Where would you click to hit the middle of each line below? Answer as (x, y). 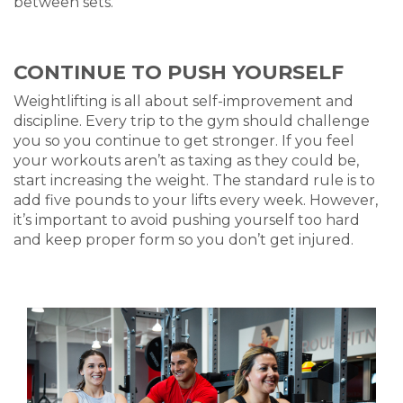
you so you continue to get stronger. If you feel (184, 141)
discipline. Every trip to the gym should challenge (192, 121)
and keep (49, 240)
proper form (130, 240)
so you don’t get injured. (264, 240)
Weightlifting (61, 102)
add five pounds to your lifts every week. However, (196, 201)
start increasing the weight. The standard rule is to (194, 181)
